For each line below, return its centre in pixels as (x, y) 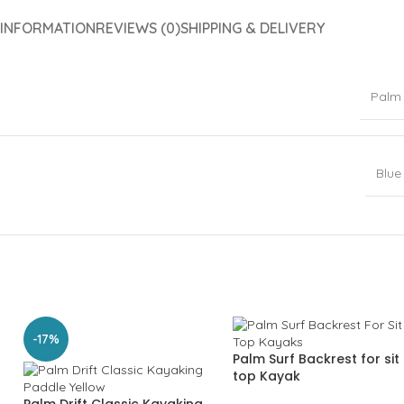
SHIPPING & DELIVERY (252, 28)
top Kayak (266, 376)
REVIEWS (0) (138, 28)
